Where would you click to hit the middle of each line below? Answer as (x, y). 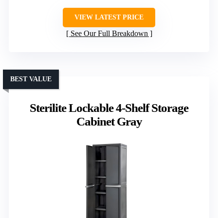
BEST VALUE (31, 79)
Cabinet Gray (109, 121)
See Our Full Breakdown (109, 33)
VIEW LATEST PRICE (109, 17)
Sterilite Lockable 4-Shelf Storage (109, 108)
